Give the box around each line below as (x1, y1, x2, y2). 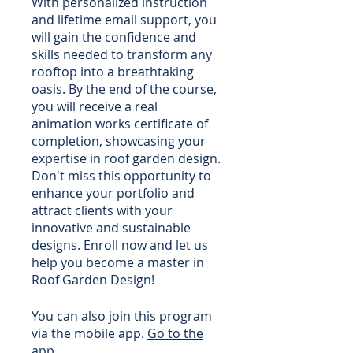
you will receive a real (32, 98, 158, 115)
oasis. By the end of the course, (32, 80, 217, 98)
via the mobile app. (32, 325, 144, 342)
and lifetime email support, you (32, 11, 217, 28)
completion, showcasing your (32, 132, 206, 150)
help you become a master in (32, 254, 204, 271)
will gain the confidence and (32, 28, 196, 46)
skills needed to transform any (32, 46, 212, 63)
